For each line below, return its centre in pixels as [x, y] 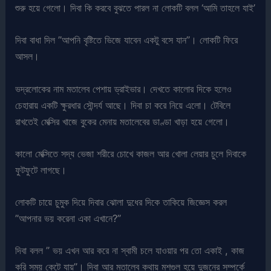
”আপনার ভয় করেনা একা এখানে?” [68, 219]
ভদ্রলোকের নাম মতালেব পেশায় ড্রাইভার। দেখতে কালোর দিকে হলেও [124, 89]
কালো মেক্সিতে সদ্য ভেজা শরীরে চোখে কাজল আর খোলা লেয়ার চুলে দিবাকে [131, 153]
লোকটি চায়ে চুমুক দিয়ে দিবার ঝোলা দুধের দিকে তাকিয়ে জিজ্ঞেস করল [121, 202]
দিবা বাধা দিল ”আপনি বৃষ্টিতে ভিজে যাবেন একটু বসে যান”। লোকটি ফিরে [127, 40]
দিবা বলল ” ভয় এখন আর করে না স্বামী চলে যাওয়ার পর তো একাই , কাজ [130, 251]
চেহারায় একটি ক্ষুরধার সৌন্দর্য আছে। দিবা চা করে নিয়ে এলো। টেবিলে [123, 105]
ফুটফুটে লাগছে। [41, 170]
